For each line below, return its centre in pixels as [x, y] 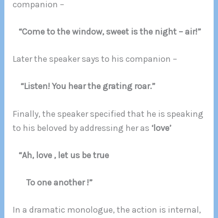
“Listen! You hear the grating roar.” [84, 86]
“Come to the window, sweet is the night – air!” [107, 32]
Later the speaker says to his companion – [95, 59]
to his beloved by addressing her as [82, 128]
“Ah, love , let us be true [62, 155]
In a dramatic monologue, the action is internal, [107, 210]
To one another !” [53, 182]
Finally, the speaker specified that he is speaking [108, 114]
